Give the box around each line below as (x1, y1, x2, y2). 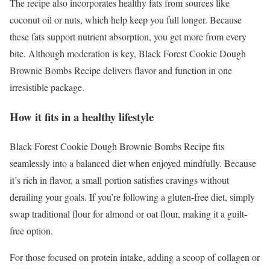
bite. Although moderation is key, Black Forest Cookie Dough (10, 47, 246, 60)
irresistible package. (10, 81, 84, 94)
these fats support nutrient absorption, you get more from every (10, 30, 246, 43)
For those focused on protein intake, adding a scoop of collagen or (10, 250, 260, 263)
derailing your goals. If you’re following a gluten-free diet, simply (10, 190, 255, 203)
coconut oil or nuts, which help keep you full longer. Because (10, 13, 242, 27)
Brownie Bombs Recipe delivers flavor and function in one (10, 64, 232, 77)
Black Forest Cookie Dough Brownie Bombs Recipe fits (10, 139, 224, 152)
